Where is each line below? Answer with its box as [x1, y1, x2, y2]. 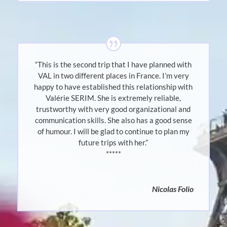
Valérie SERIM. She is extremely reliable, [46, 93, 181, 103]
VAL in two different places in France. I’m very [37, 71, 189, 81]
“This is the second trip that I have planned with [35, 60, 192, 69]
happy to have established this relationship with [34, 82, 193, 92]
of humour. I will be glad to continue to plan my [37, 127, 190, 136]
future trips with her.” [79, 138, 148, 147]
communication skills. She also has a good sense [34, 116, 192, 125]
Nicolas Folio [152, 184, 194, 194]
